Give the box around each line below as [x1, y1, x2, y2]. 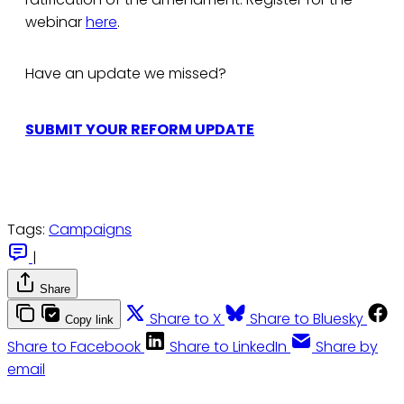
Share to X [150, 308, 221, 329]
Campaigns [49, 218, 132, 240]
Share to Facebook [7, 335, 141, 357]
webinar [25, 12, 86, 33]
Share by [316, 335, 378, 357]
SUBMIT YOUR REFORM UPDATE [25, 119, 254, 141]
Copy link [65, 312, 114, 326]
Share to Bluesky [250, 308, 363, 329]
